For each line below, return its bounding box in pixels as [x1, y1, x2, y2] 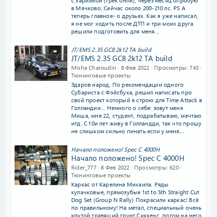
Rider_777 [71, 163, 96, 171]
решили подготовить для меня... [71, 27, 159, 35]
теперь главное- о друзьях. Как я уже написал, [71, 12, 198, 19]
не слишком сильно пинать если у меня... [71, 127, 184, 135]
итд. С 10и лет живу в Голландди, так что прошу [71, 119, 202, 127]
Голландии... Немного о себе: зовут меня [71, 104, 183, 111]
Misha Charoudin [71, 63, 116, 71]
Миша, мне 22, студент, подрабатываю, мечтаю [71, 111, 202, 119]
